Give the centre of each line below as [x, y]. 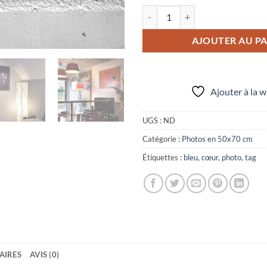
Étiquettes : [163, 157]
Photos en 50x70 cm [217, 139]
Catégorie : [162, 139]
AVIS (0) [45, 255]
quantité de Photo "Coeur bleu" [200, 11]
